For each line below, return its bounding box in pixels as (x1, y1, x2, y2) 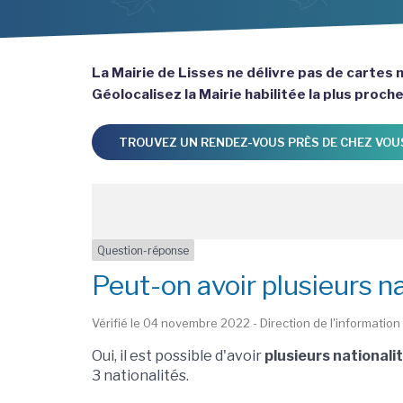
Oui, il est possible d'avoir (92, 347, 264, 365)
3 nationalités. (92, 367, 189, 385)
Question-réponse (97, 243, 189, 257)
